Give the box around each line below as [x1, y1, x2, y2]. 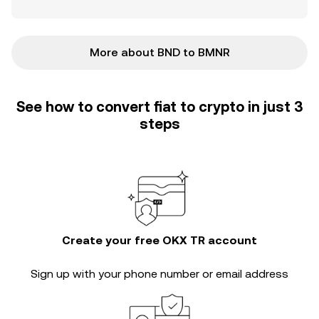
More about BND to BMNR [89, 46, 230, 59]
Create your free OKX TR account [62, 234, 257, 247]
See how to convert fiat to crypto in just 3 [16, 98, 303, 115]
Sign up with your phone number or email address [31, 267, 288, 281]
